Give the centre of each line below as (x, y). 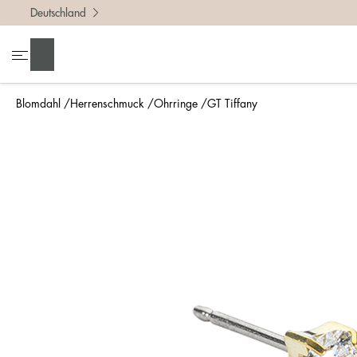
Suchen (56, 54)
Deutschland (58, 13)
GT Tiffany (232, 104)
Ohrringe (176, 104)
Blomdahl (38, 104)
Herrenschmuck (107, 104)
